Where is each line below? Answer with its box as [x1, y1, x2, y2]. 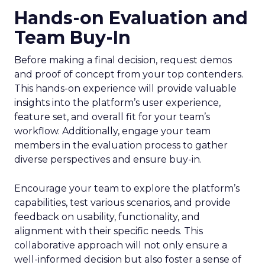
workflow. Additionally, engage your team [14, 125, 211, 137]
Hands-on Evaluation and [14, 7, 248, 29]
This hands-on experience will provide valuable [14, 83, 237, 94]
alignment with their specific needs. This [14, 225, 203, 237]
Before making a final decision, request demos [14, 54, 232, 66]
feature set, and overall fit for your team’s [14, 111, 210, 122]
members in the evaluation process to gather [14, 140, 228, 151]
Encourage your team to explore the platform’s [14, 183, 240, 194]
